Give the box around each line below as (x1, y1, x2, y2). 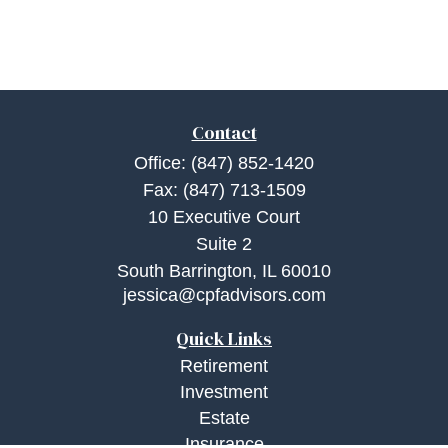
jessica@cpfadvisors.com (122, 285, 326, 305)
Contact (191, 120, 257, 145)
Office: (134, 153, 191, 173)
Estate (198, 408, 250, 428)
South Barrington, (117, 261, 257, 281)
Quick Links (176, 326, 272, 351)
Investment (180, 382, 268, 402)
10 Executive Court (148, 207, 300, 227)
